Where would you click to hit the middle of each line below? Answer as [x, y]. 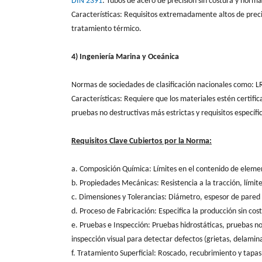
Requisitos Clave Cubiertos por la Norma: [142, 141]
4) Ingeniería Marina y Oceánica [125, 57]
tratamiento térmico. [106, 29]
